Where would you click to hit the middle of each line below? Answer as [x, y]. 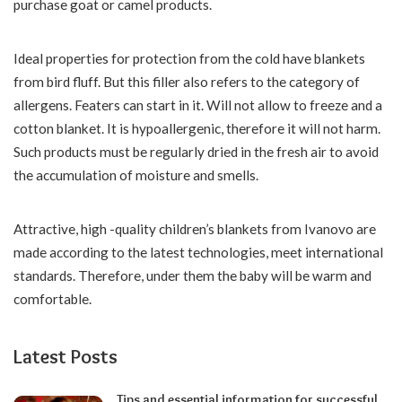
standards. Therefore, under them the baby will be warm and [192, 275]
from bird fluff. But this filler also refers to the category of [187, 82]
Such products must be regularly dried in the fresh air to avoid [196, 152]
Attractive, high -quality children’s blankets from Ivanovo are [195, 229]
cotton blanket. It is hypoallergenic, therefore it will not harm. [197, 128]
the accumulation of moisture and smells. [136, 175]
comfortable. [52, 299]
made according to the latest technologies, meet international [198, 252]
